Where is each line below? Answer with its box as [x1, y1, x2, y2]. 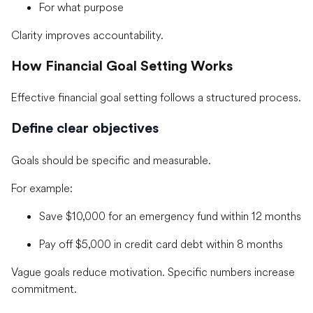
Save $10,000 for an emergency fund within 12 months [39, 208, 301, 223]
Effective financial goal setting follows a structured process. [11, 90, 301, 105]
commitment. [11, 281, 77, 296]
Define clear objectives [11, 121, 159, 136]
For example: [11, 180, 73, 195]
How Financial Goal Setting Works [11, 59, 233, 73]
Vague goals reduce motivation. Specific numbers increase [11, 264, 295, 279]
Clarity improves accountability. [11, 28, 163, 43]
